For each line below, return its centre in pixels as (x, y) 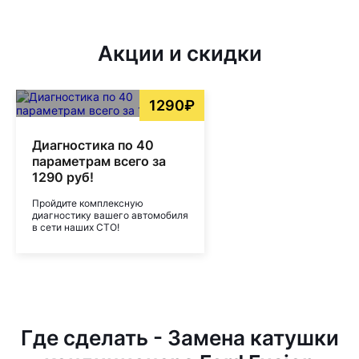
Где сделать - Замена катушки (179, 338)
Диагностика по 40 (93, 145)
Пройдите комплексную (88, 203)
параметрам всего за (99, 161)
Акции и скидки (179, 53)
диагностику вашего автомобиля (110, 215)
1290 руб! (63, 177)
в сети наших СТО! (76, 227)
